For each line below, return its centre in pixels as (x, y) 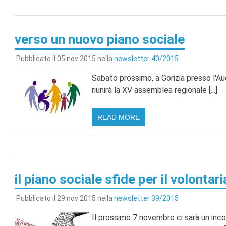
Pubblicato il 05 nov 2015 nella (65, 58)
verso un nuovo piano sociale (99, 40)
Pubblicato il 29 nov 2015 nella (65, 198)
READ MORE (118, 117)
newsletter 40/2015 (146, 58)
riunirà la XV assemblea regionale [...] (154, 90)
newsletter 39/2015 (146, 198)
